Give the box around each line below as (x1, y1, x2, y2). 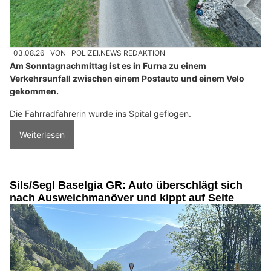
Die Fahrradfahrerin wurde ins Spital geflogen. (10, 108, 191, 119)
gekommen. (10, 86, 59, 97)
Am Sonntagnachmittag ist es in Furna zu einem (10, 60, 206, 71)
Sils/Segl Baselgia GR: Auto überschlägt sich (10, 179, 243, 192)
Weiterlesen (19, 129, 65, 140)
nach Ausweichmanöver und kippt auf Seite (10, 192, 234, 204)
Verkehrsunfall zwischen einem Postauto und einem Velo (10, 73, 244, 84)
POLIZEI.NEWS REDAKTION (71, 48, 166, 57)
